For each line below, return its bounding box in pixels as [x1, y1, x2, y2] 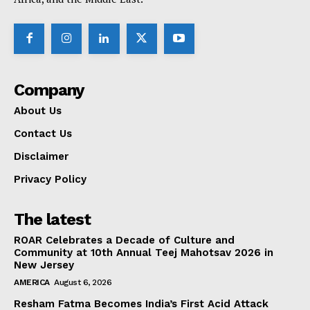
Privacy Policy [14, 173, 86, 186]
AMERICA [14, 277, 50, 288]
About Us [14, 104, 62, 118]
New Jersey [14, 259, 74, 272]
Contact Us [14, 127, 72, 140]
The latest [14, 210, 91, 230]
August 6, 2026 [54, 277, 111, 288]
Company [14, 80, 84, 100]
